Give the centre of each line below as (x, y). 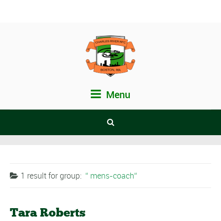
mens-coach (111, 176)
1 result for (40, 176)
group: (72, 176)
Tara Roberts (48, 213)
